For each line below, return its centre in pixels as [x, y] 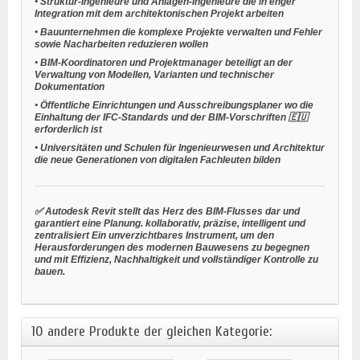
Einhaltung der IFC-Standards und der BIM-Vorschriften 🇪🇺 [171, 117]
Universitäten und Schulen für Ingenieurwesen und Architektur [182, 147]
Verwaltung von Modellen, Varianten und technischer [154, 74]
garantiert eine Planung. [90, 223]
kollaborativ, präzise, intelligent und [225, 223]
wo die [299, 105]
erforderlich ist [68, 129]
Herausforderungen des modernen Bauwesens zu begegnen [172, 247]
